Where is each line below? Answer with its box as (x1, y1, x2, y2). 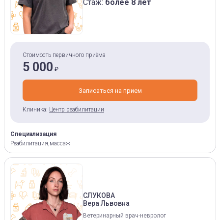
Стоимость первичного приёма (23, 52, 106, 58)
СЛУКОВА (83, 191, 115, 199)
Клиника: (23, 106, 48, 113)
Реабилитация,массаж (10, 140, 70, 147)
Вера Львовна (83, 199, 130, 207)
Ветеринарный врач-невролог (83, 212, 166, 219)
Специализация (10, 131, 56, 137)
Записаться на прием (78, 86, 142, 94)
